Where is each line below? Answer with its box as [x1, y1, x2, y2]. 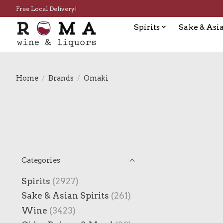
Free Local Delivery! [16, 4, 77, 12]
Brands [48, 73, 74, 83]
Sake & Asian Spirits [21, 190, 109, 201]
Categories [21, 156, 60, 165]
